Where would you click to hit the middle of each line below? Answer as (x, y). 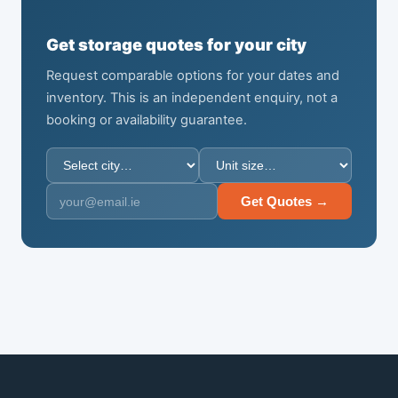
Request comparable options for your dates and (193, 76)
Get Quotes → (285, 202)
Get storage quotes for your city (176, 45)
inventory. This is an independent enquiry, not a (192, 98)
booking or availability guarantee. (147, 120)
